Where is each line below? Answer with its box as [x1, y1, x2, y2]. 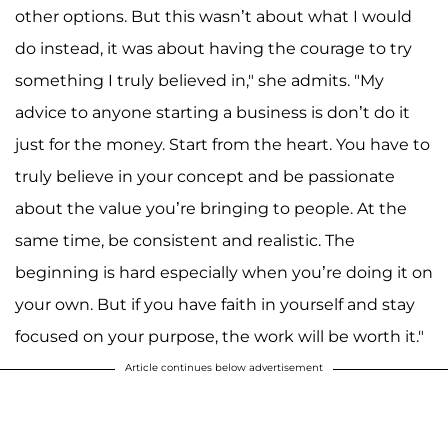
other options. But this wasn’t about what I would [15, 6, 412, 26]
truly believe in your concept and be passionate [15, 166, 395, 186]
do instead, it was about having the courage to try [15, 38, 412, 58]
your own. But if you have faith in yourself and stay [15, 294, 415, 314]
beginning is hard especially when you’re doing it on [15, 262, 433, 282]
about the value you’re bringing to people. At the [15, 198, 407, 218]
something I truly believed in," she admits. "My [15, 70, 384, 90]
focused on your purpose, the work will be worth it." [15, 326, 424, 346]
